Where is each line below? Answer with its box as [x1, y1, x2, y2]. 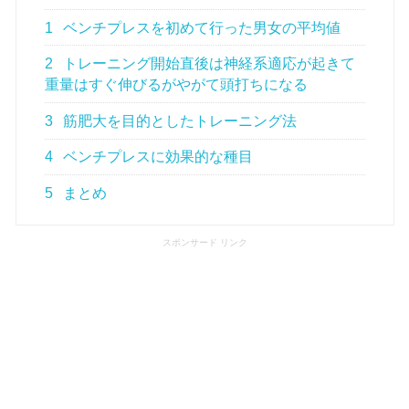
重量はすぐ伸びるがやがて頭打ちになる [44, 77, 308, 93]
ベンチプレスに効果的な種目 [59, 149, 254, 165]
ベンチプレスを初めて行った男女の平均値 [59, 19, 341, 36]
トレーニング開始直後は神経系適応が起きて [59, 56, 356, 72]
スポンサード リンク [162, 237, 247, 248]
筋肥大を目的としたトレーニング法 [59, 112, 298, 129]
